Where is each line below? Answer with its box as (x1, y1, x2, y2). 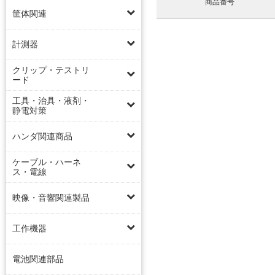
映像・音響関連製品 (12, 192, 90, 203)
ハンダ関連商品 (12, 131, 72, 141)
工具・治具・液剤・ (12, 95, 90, 106)
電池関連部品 (12, 254, 64, 264)
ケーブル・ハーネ (12, 157, 81, 167)
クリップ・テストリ (12, 64, 90, 75)
